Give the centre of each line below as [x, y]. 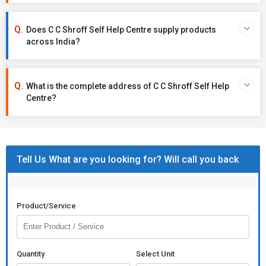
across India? [53, 42]
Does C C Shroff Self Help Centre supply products [121, 30]
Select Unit [155, 254]
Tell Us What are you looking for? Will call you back [128, 159]
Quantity [31, 254]
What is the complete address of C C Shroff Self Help [128, 86]
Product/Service [46, 206]
